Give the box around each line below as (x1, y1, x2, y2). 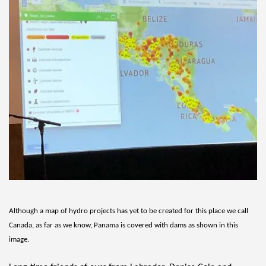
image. (9, 235, 31, 243)
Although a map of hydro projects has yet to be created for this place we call (9, 207, 248, 215)
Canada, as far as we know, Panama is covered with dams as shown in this (9, 221, 238, 229)
